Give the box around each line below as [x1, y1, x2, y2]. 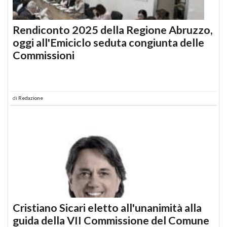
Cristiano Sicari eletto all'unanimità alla [13, 201, 202, 214]
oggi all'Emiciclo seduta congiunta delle [13, 35, 204, 49]
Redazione [18, 94, 43, 101]
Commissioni [13, 48, 74, 62]
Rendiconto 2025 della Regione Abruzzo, [13, 23, 213, 36]
